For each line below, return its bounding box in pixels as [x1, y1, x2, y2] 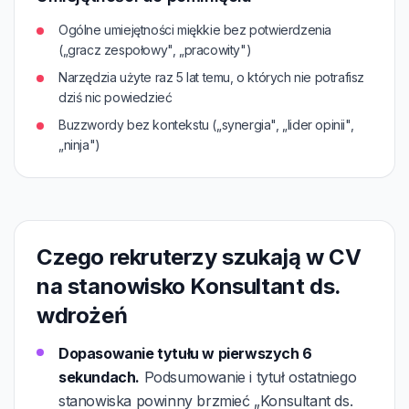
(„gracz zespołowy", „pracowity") [58, 42, 252, 58]
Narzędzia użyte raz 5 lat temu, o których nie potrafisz [58, 69, 365, 85]
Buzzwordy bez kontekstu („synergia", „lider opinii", [58, 117, 354, 132]
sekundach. [58, 368, 140, 386]
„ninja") [58, 137, 100, 152]
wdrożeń [37, 302, 128, 329]
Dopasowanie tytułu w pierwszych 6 [58, 344, 312, 362]
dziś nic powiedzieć [58, 89, 173, 105]
